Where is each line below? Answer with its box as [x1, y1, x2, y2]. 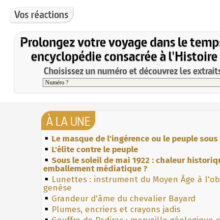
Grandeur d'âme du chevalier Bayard [52, 193, 195, 204]
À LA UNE [46, 112, 90, 130]
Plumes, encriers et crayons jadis [52, 204, 180, 215]
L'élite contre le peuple [52, 144, 138, 155]
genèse [43, 182, 72, 193]
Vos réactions [14, 7, 69, 21]
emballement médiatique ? [43, 163, 147, 174]
